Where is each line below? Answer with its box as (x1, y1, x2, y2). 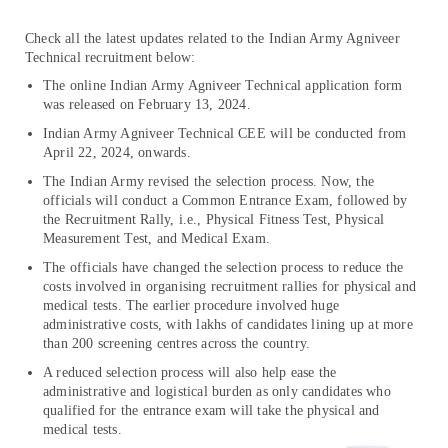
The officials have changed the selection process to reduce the (43, 259, 404, 275)
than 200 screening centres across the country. (43, 335, 311, 351)
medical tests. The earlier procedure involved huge (43, 297, 339, 313)
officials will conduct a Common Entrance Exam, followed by (43, 192, 408, 208)
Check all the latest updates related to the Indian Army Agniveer (25, 31, 400, 47)
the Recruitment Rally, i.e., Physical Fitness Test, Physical (43, 211, 385, 227)
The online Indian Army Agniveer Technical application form (43, 77, 403, 93)
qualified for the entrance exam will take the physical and (43, 402, 380, 418)
